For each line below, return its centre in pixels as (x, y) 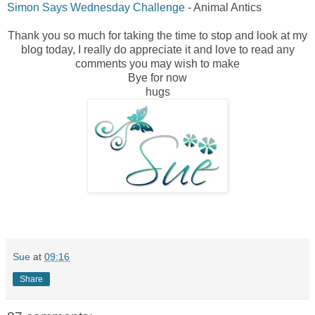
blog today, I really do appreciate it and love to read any (157, 50)
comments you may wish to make (157, 64)
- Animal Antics (223, 8)
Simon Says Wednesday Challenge (96, 8)
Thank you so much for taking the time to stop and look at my (157, 36)
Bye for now (157, 78)
